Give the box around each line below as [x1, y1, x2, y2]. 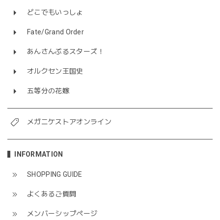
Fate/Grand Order [27, 28, 84, 36]
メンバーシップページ [27, 210, 98, 218]
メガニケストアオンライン [27, 118, 111, 126]
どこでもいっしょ [27, 8, 83, 17]
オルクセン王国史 [27, 67, 83, 76]
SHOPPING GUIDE [27, 170, 82, 179]
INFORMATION [14, 150, 63, 159]
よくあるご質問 [27, 190, 77, 198]
